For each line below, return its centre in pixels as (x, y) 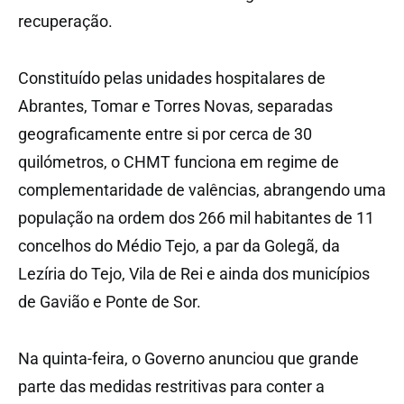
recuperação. (65, 21)
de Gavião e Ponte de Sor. (110, 301)
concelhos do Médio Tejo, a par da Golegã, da (179, 245)
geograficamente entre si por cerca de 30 (165, 133)
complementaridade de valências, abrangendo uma (202, 189)
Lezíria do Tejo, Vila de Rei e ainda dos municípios (194, 273)
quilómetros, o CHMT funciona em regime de (179, 161)
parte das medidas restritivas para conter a (171, 386)
